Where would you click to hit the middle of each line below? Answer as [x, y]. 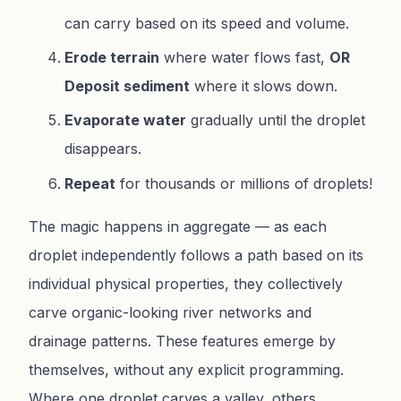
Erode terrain [112, 57]
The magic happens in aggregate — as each [178, 226]
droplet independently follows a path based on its [196, 255]
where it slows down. [264, 85]
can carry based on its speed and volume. [207, 23]
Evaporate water [125, 120]
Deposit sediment [127, 85]
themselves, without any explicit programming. [186, 369]
